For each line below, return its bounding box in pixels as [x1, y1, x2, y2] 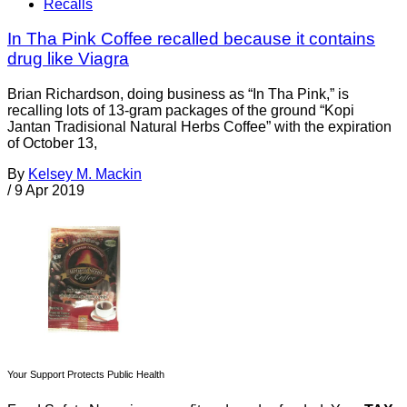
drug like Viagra [7, 49, 129, 69]
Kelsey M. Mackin [28, 166, 142, 183]
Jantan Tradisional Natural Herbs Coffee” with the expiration [7, 119, 392, 135]
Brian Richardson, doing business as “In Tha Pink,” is [7, 86, 349, 103]
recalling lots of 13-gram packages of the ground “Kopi [7, 103, 354, 119]
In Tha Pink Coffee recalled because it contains [7, 29, 375, 49]
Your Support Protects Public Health [7, 369, 164, 381]
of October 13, [7, 135, 97, 152]
